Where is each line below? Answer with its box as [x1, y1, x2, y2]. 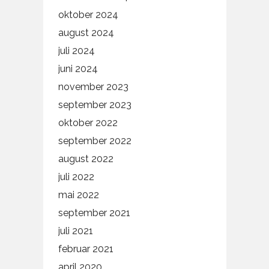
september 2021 [58, 207, 130, 219]
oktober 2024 [58, 9, 118, 21]
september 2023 [58, 99, 131, 111]
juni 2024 [58, 63, 98, 75]
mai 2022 [58, 189, 99, 201]
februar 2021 [58, 243, 113, 255]
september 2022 [58, 135, 131, 147]
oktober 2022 [58, 117, 118, 129]
